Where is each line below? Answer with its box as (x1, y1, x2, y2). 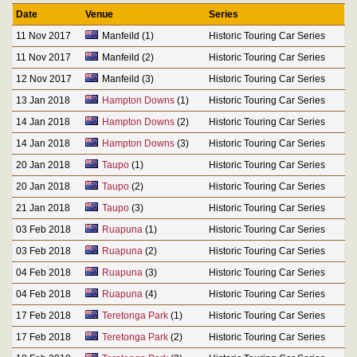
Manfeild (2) (101, 51, 154, 63)
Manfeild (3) (101, 73, 154, 84)
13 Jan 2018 (16, 94, 70, 106)
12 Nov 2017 (16, 73, 72, 84)
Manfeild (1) (101, 29, 154, 41)
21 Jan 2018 (16, 202, 70, 214)
